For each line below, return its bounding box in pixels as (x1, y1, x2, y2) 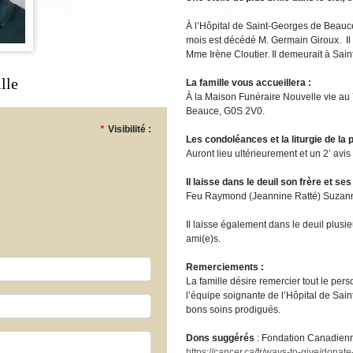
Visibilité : (108, 124, 151, 134)
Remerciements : (186, 262, 264, 273)
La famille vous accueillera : (186, 77, 311, 88)
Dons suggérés (186, 333, 257, 344)
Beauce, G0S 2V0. (186, 106, 265, 117)
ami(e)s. (186, 233, 221, 244)
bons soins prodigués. (186, 304, 281, 315)
